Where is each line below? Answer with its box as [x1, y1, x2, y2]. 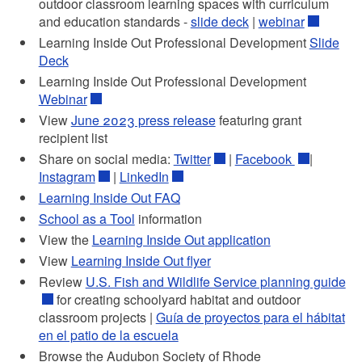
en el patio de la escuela [38, 325, 179, 344]
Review [38, 271, 86, 291]
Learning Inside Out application [91, 229, 271, 249]
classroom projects [38, 307, 149, 326]
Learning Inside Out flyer [70, 250, 211, 270]
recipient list [38, 128, 107, 147]
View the [38, 229, 92, 249]
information [134, 208, 202, 228]
